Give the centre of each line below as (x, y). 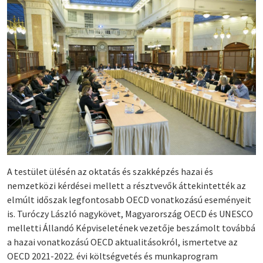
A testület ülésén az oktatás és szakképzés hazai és (110, 171)
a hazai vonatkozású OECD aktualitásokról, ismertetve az (122, 242)
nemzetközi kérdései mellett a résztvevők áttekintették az (127, 185)
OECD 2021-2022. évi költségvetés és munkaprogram (112, 256)
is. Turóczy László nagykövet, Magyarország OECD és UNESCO (130, 213)
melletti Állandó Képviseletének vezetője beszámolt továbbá (131, 227)
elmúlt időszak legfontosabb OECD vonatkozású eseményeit (129, 199)
